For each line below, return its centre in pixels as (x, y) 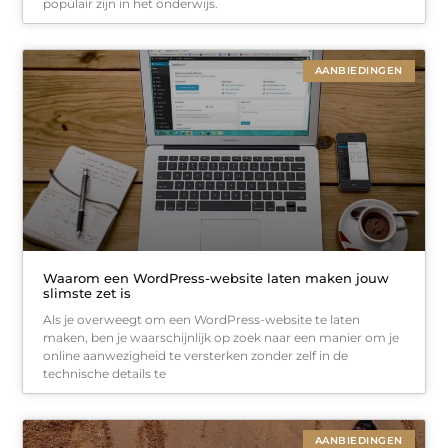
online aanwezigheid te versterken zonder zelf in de (196, 355)
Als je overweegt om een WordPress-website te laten (202, 319)
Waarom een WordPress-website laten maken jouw (216, 277)
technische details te (105, 373)
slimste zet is (87, 292)
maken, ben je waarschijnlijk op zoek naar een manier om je (221, 337)
